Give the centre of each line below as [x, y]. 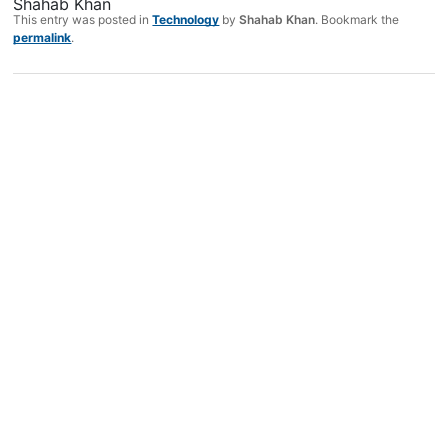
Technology [186, 20]
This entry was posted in [83, 20]
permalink [42, 38]
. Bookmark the [357, 20]
